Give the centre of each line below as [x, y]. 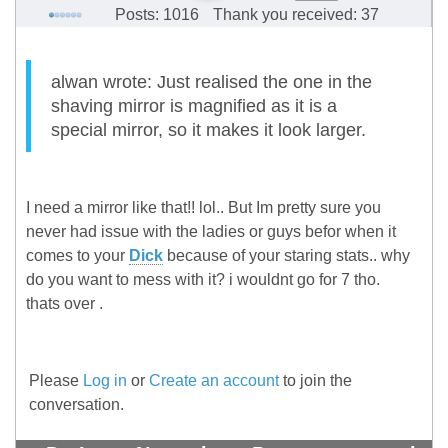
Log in [105, 381]
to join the [315, 381]
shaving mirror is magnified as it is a [194, 106]
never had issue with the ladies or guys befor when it [211, 232]
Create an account [214, 381]
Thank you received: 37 [295, 15]
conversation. [76, 405]
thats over [62, 304]
